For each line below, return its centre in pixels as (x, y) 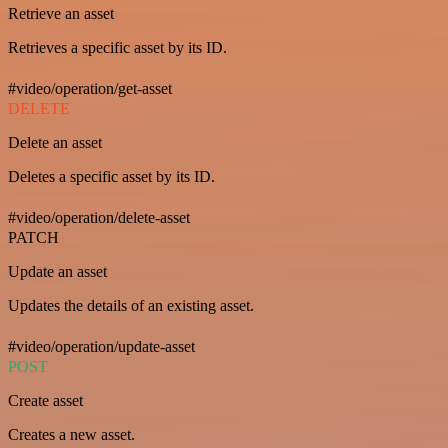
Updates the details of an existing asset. (131, 305)
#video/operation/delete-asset (99, 217)
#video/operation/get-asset (90, 88)
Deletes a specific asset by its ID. (111, 176)
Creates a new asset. (71, 434)
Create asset (45, 400)
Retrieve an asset (61, 13)
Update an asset (57, 271)
